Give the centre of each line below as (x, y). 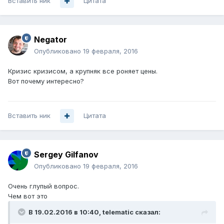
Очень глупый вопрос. (43, 186)
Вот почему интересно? (46, 81)
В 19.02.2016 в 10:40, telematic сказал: (94, 212)
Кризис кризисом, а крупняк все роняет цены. (83, 71)
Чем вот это (28, 196)
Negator (50, 40)
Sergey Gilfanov (66, 155)
